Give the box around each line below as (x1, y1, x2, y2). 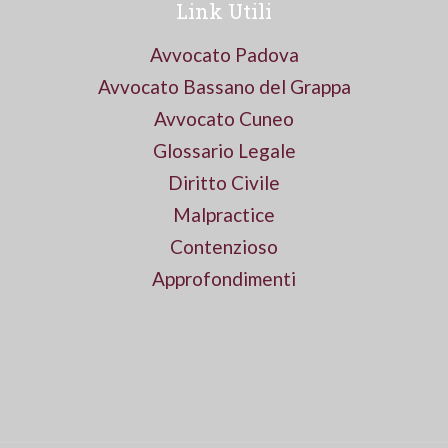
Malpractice (173, 203, 275, 226)
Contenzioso (170, 235, 278, 258)
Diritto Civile (168, 171, 280, 194)
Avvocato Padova (149, 43, 299, 66)
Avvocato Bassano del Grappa (97, 75, 351, 98)
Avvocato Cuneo (154, 107, 294, 130)
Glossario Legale (152, 139, 296, 162)
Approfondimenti (152, 267, 296, 290)
